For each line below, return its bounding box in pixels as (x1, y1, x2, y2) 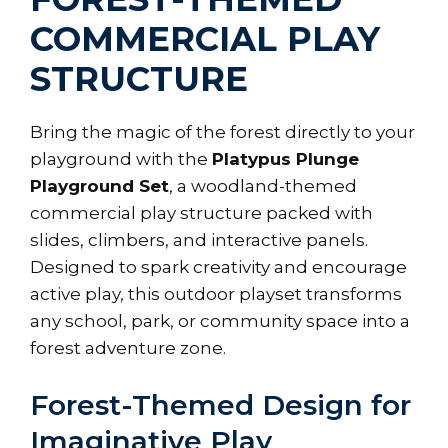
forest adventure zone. (30, 337, 226, 358)
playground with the (30, 148, 212, 169)
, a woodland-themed (169, 175, 357, 196)
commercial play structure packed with (30, 202, 373, 223)
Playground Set (30, 175, 169, 196)
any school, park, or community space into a (30, 310, 410, 331)
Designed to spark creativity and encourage (30, 256, 407, 277)
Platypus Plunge (212, 148, 359, 169)
